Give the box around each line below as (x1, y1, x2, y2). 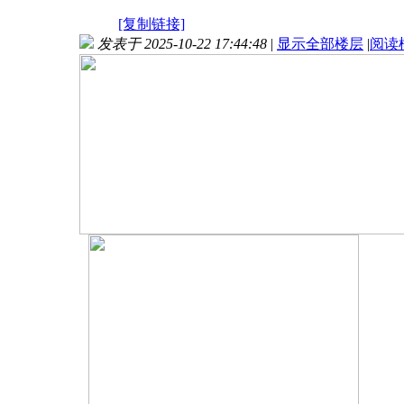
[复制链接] (118, 15, 185, 32)
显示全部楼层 (277, 35, 363, 51)
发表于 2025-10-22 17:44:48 (97, 35, 267, 51)
